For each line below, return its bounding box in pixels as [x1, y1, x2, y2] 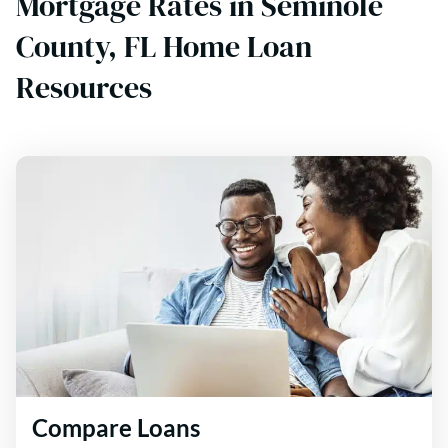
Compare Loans [32, 412, 200, 442]
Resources [16, 66, 152, 108]
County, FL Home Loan [16, 25, 312, 67]
